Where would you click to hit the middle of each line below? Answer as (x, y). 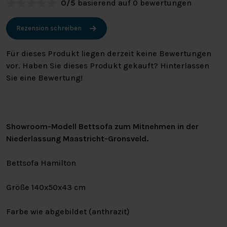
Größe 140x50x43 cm (46, 187)
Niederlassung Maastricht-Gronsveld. (77, 138)
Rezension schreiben (49, 28)
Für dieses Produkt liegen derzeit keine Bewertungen (109, 53)
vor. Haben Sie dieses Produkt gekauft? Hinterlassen (108, 65)
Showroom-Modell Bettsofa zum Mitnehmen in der (102, 126)
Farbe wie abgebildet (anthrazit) (68, 211)
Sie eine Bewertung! (44, 78)
